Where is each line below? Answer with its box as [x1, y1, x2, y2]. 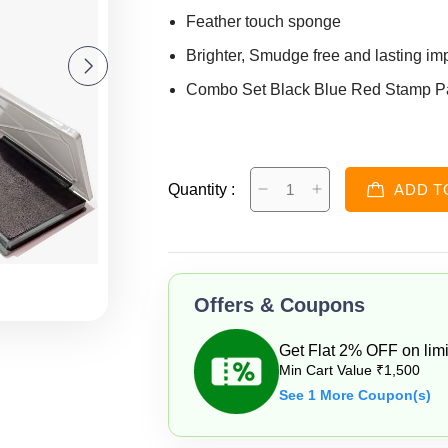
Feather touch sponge [186, 13, 341, 30]
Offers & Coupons [194, 294, 365, 316]
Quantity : [168, 180, 235, 198]
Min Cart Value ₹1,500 [279, 361, 420, 378]
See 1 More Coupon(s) [279, 387, 431, 404]
